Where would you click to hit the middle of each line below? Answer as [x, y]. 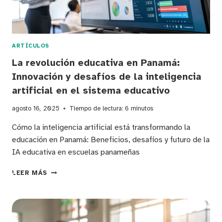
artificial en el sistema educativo [91, 90]
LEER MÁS [30, 173]
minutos [142, 109]
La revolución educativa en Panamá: [96, 63]
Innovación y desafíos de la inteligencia [107, 77]
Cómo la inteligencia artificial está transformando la [101, 128]
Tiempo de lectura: [96, 109]
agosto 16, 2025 [36, 109]
